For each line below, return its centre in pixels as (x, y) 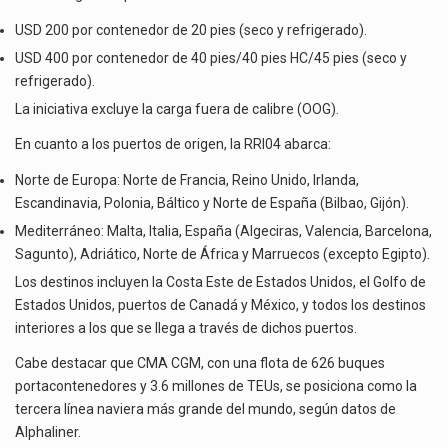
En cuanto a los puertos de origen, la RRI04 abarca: (173, 144)
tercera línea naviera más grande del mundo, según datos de (205, 409)
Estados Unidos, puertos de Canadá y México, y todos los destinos (220, 304)
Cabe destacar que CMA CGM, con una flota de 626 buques (200, 363)
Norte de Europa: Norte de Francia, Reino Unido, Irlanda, (187, 179)
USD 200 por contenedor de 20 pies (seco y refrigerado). (191, 29)
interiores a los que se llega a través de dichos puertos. (186, 327)
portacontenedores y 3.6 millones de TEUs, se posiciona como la (216, 386)
